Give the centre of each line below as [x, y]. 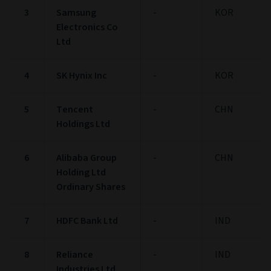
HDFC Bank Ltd [87, 220]
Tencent [75, 109]
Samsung [76, 12]
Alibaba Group [87, 158]
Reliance [75, 254]
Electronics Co [87, 27]
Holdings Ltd [83, 124]
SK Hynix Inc [82, 75]
